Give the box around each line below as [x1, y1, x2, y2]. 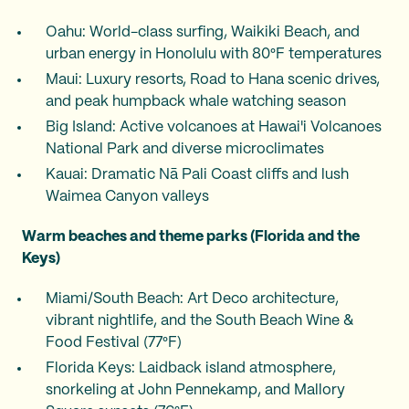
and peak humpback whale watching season [46, 95, 346, 109]
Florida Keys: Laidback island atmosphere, [46, 362, 336, 375]
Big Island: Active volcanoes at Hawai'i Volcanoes [46, 121, 382, 134]
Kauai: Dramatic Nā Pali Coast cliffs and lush [46, 168, 349, 182]
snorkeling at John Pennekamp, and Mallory [46, 383, 345, 397]
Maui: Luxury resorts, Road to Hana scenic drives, [46, 73, 380, 87]
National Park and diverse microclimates [46, 142, 324, 156]
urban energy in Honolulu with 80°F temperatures [46, 47, 382, 61]
